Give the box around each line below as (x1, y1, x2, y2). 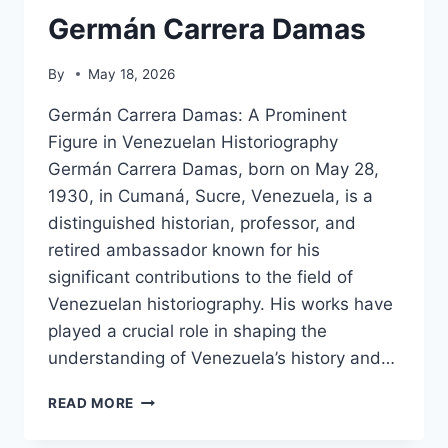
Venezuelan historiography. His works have (48, 293, 393, 314)
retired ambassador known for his (48, 239, 320, 260)
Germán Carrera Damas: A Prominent (48, 104, 347, 125)
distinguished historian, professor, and (48, 212, 356, 233)
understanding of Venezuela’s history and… (48, 347, 395, 368)
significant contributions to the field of (48, 266, 353, 287)
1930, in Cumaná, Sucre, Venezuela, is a (48, 185, 373, 206)
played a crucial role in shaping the (48, 320, 327, 341)
